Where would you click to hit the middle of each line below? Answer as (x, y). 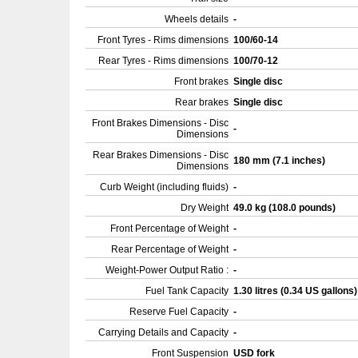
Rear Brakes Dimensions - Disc (161, 155)
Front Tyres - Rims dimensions (163, 40)
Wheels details (197, 19)
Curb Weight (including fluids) (164, 187)
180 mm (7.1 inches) (280, 161)
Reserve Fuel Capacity (179, 312)
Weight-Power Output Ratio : (167, 270)
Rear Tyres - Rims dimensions (163, 61)
